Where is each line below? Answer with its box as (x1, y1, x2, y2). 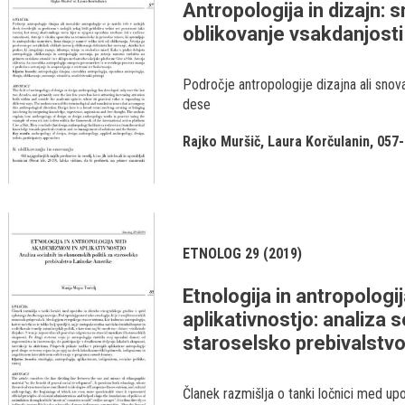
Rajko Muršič (183, 133, 260, 150)
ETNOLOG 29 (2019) (183, 245, 302, 262)
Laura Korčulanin (268, 133, 370, 150)
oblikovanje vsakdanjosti (183, 23, 403, 45)
